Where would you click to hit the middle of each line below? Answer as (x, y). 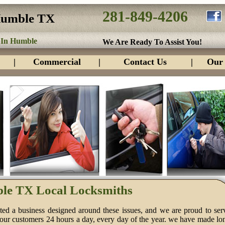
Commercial (57, 62)
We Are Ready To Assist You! (152, 42)
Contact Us (145, 62)
